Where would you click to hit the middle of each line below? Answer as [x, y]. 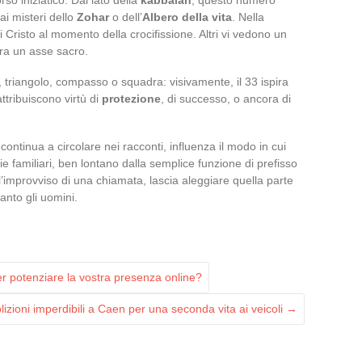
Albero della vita [187, 17]
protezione [131, 98]
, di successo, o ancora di [226, 98]
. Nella [248, 17]
